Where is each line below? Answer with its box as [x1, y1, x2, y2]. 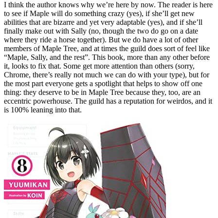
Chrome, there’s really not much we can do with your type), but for [4, 71, 209, 79]
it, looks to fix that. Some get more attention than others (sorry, [4, 62, 195, 71]
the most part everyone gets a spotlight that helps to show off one [4, 79, 202, 88]
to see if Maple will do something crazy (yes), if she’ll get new [4, 9, 195, 18]
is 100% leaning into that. [4, 106, 82, 114]
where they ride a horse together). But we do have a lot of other [4, 36, 198, 44]
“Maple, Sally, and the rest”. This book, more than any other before [4, 53, 210, 62]
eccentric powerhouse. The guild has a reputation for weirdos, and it [4, 97, 212, 106]
